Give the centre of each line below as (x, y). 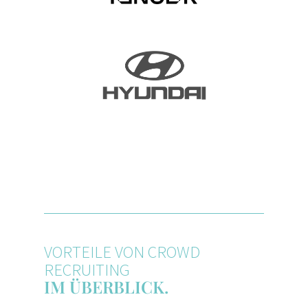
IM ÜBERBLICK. (107, 287)
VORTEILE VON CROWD (122, 252)
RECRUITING (87, 270)
